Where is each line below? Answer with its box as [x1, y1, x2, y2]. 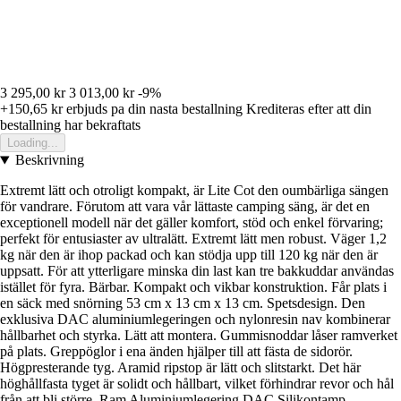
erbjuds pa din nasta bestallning [63, 101, 243, 117]
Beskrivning [14, 152, 84, 168]
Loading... [7, 136, 58, 150]
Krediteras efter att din [246, 101, 371, 117]
